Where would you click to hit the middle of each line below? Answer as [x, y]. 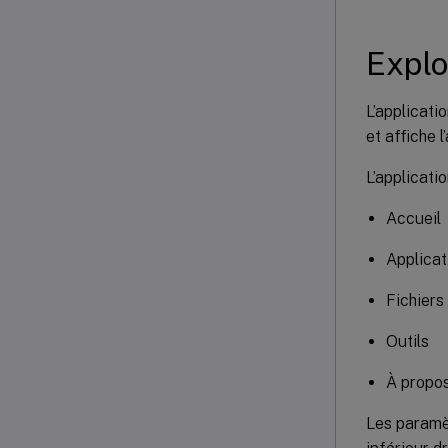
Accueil [413, 218]
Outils [407, 341]
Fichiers [415, 300]
